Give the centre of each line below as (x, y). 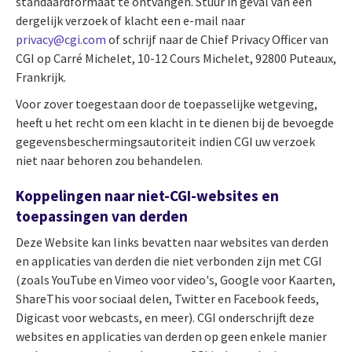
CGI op (35, 58)
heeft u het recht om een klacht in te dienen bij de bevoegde (175, 122)
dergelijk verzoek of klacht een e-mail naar (130, 20)
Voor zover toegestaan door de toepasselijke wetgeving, (167, 103)
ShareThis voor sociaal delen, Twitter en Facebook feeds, (167, 299)
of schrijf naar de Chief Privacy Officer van (217, 39)
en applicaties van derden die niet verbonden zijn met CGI (169, 261)
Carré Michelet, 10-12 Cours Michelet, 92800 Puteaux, (195, 58)
